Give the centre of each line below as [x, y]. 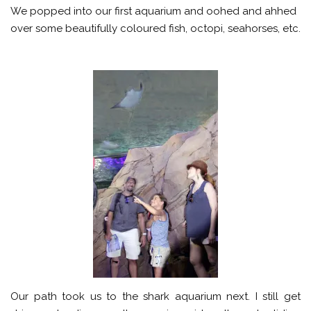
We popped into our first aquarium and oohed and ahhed [153, 11]
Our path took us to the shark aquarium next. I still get [155, 296]
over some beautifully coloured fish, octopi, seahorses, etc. [155, 28]
